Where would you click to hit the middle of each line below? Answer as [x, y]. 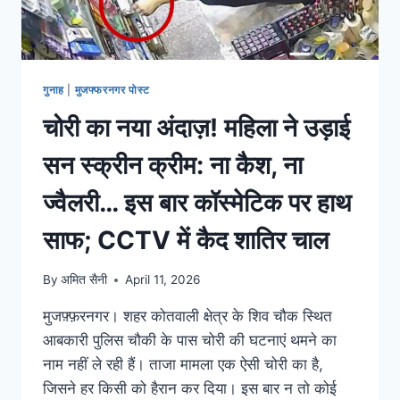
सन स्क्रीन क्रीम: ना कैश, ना [173, 165]
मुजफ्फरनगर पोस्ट [112, 89]
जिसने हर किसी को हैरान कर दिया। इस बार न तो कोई [190, 389]
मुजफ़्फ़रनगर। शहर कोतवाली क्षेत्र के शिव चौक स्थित [187, 317]
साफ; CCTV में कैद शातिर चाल [186, 240]
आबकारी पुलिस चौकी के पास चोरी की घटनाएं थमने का [190, 341]
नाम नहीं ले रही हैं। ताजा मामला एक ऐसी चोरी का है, [183, 365]
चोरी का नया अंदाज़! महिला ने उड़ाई [196, 127]
